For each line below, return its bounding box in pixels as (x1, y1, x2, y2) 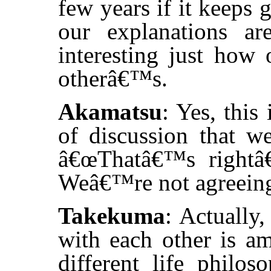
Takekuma (58, 203, 165, 229)
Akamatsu (58, 99, 162, 125)
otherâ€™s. (58, 65, 168, 92)
